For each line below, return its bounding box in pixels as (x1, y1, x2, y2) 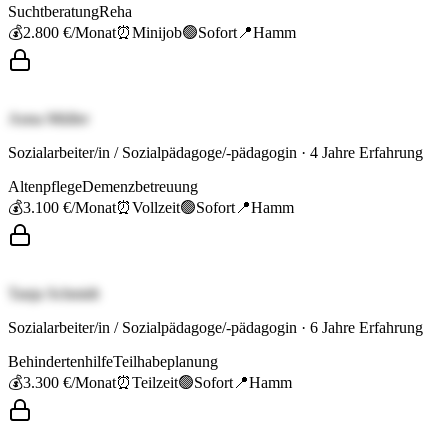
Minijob (132, 24, 182, 42)
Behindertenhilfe (8, 353, 113, 371)
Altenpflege (8, 178, 82, 196)
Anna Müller (8, 110, 89, 128)
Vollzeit (132, 199, 180, 217)
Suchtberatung (8, 3, 99, 21)
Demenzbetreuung (82, 178, 198, 196)
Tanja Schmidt (8, 285, 99, 303)
